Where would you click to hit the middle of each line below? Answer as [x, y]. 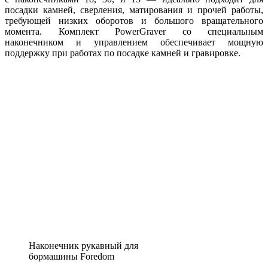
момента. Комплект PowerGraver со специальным [134, 32]
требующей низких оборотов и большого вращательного [134, 21]
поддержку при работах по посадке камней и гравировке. [123, 53]
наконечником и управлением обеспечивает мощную [134, 42]
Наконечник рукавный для [83, 246]
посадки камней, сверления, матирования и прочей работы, [134, 10]
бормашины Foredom [71, 257]
